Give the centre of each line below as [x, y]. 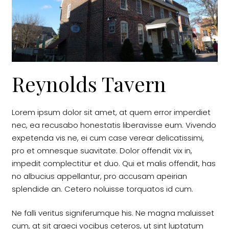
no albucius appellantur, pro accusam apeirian [99, 176]
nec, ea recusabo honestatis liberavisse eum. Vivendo [114, 125]
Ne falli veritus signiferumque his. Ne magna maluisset [113, 213]
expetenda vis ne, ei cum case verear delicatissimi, [108, 138]
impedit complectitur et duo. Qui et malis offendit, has [113, 163]
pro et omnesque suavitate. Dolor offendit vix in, [102, 150]
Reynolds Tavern [89, 83]
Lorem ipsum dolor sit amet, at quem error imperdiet [111, 112]
